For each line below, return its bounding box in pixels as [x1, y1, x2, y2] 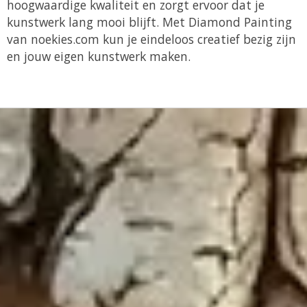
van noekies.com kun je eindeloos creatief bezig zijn [7, 31, 296, 48]
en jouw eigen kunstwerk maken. [7, 48, 194, 65]
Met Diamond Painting [162, 14, 292, 31]
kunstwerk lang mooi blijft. [7, 14, 162, 31]
